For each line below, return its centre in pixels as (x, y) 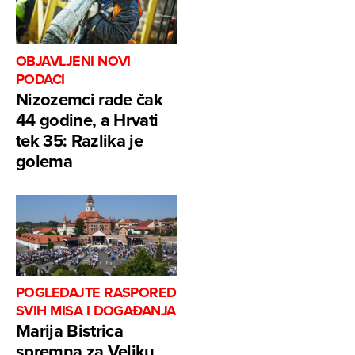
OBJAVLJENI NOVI (73, 61)
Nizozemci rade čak (90, 99)
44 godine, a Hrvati (87, 120)
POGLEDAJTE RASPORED (96, 293)
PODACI (40, 80)
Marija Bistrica (70, 331)
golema (44, 161)
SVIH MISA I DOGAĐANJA (96, 311)
